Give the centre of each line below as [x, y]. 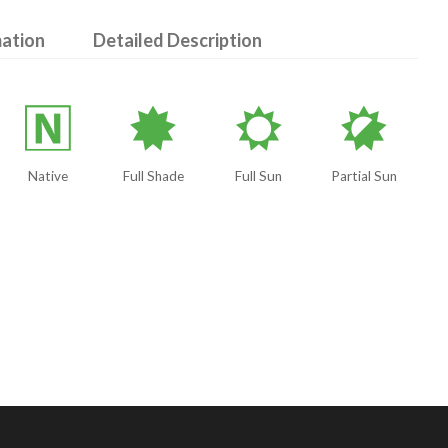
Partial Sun [363, 176]
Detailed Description [177, 40]
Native [48, 176]
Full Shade [153, 176]
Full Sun [259, 176]
